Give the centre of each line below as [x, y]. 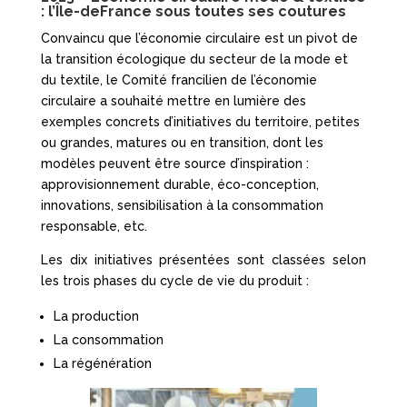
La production [96, 316]
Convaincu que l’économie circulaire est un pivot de [199, 38]
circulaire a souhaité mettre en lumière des [173, 100]
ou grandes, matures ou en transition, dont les [182, 142]
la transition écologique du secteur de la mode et [194, 59]
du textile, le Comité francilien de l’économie [179, 79]
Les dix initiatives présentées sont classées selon [203, 259]
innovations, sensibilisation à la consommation [182, 205]
